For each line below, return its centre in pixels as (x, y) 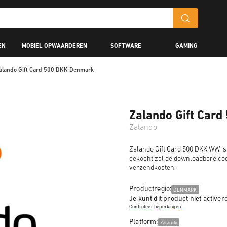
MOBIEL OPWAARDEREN (54, 46)
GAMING (186, 46)
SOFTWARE (126, 46)
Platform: (144, 222)
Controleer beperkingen (155, 207)
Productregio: (150, 189)
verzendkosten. (153, 168)
